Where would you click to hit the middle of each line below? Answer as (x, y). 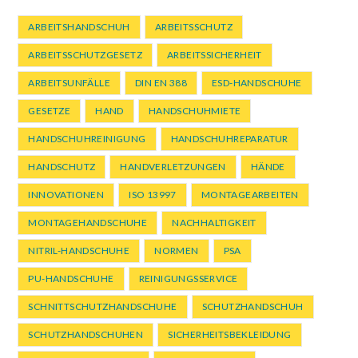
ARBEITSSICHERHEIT (215, 55)
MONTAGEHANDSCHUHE (88, 223)
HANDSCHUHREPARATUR (229, 139)
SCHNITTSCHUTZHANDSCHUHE (103, 307)
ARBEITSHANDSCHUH (79, 27)
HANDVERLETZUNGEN (173, 167)
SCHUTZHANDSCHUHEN (86, 335)
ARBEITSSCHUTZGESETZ (86, 55)
